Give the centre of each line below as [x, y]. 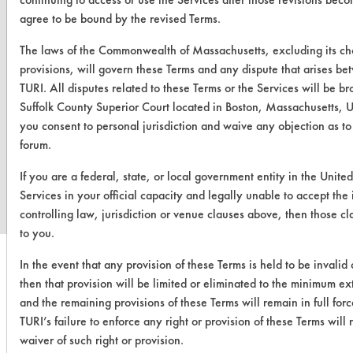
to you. [37, 232]
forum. [35, 144]
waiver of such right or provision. [102, 340]
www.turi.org [176, 154]
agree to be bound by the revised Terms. [120, 18]
